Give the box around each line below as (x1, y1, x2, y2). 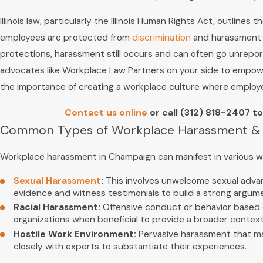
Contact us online (64, 106, 147, 119)
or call (147, 106, 180, 119)
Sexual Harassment (14, 175, 102, 187)
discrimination (132, 32, 191, 44)
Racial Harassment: (14, 201, 101, 214)
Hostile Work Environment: (14, 228, 137, 240)
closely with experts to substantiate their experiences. (14, 240, 247, 252)
